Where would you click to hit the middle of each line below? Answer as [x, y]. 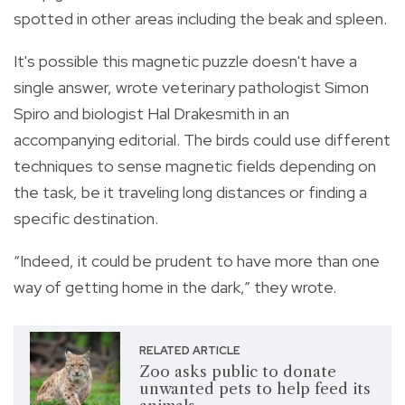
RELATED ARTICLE [189, 351]
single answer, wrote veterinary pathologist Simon [191, 87]
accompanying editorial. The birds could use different [202, 139]
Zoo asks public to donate [237, 372]
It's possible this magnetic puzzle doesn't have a [185, 61]
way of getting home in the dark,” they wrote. [175, 287]
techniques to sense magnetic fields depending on [195, 165]
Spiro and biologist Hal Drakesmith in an [151, 113]
